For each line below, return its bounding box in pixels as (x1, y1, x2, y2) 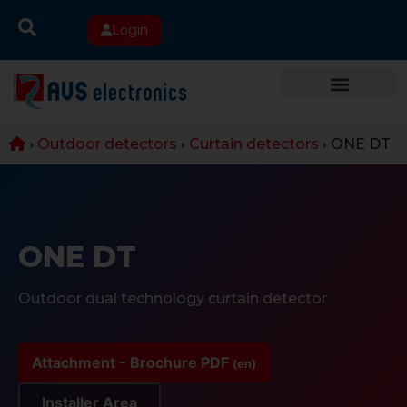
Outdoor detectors (37, 135, 177, 153)
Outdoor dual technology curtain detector (18, 290, 327, 307)
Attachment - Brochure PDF (32, 353, 233, 372)
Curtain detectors (189, 135, 319, 153)
